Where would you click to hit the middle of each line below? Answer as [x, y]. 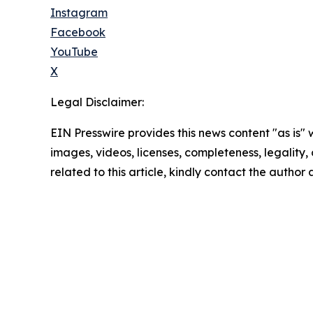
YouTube [74, 52]
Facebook [78, 32]
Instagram [79, 13]
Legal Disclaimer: [97, 102]
